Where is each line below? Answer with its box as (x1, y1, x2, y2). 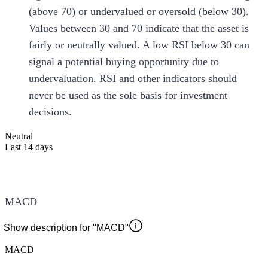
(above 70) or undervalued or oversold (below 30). (29, 5, 249, 17)
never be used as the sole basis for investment (29, 89, 227, 101)
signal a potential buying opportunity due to (29, 55, 219, 68)
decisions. (29, 105, 72, 118)
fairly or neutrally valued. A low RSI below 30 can (29, 38, 249, 51)
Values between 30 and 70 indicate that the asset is (29, 22, 249, 34)
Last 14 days (5, 141, 53, 152)
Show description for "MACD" (4, 222, 129, 233)
